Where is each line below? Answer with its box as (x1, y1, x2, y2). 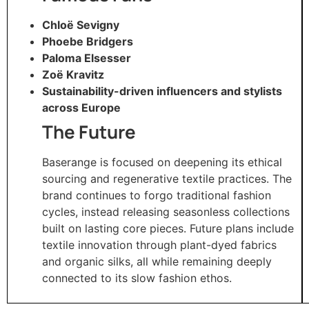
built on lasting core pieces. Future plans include (42, 221, 294, 235)
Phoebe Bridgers (42, 34, 133, 48)
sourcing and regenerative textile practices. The (42, 171, 292, 186)
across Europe (42, 100, 121, 114)
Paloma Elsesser (42, 50, 131, 65)
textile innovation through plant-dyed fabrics (42, 237, 277, 252)
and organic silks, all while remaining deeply (42, 254, 272, 268)
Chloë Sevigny (42, 17, 119, 32)
